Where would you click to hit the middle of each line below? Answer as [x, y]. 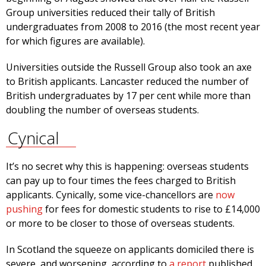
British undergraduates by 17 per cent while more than [128, 96]
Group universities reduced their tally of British [110, 13]
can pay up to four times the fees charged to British [121, 181]
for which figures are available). [75, 41]
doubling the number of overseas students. [102, 110]
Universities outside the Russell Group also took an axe [129, 67]
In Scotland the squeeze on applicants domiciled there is [130, 250]
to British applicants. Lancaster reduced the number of [127, 82]
